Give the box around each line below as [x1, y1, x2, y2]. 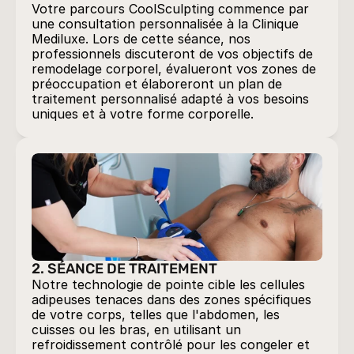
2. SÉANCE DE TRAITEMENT [32, 260, 217, 277]
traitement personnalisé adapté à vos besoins [32, 91, 309, 107]
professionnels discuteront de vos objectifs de [32, 46, 313, 62]
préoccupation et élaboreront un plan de [32, 76, 282, 92]
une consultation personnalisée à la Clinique [32, 16, 299, 32]
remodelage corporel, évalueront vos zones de [32, 61, 316, 77]
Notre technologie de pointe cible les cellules [32, 277, 305, 292]
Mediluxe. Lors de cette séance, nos [32, 31, 250, 47]
